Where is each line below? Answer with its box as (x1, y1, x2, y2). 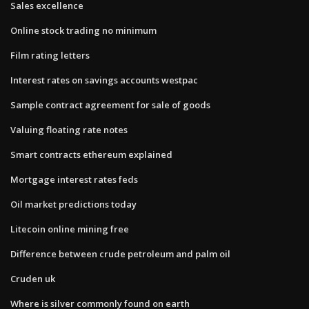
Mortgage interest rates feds (10, 172, 138, 186)
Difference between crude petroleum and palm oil (10, 247, 230, 260)
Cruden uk (10, 272, 55, 285)
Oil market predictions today (10, 197, 137, 210)
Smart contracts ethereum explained (10, 148, 172, 161)
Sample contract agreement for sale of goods (10, 98, 210, 111)
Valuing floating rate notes (10, 123, 128, 136)
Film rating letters (10, 48, 90, 61)
